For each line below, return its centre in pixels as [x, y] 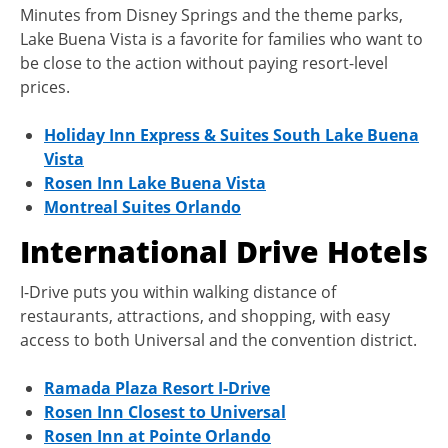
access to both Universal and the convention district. [218, 339]
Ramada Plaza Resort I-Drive [157, 387]
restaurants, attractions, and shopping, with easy [205, 315]
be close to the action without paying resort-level [204, 62]
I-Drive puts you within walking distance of [178, 291]
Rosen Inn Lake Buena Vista [155, 182]
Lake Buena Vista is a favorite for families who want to [221, 38]
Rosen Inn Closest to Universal [165, 411]
